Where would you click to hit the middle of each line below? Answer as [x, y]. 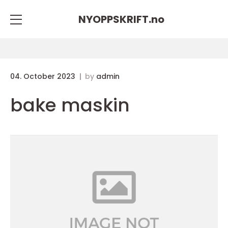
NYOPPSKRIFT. [115, 19]
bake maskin [70, 105]
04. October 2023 [44, 76]
